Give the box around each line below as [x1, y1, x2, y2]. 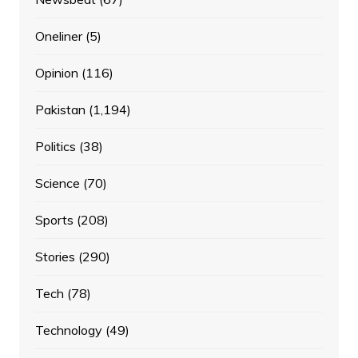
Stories [34, 249, 75, 265]
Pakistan [34, 101, 86, 118]
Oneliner [34, 28, 82, 45]
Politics [34, 138, 76, 155]
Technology [34, 322, 102, 339]
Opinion [34, 65, 78, 82]
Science [34, 175, 80, 192]
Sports [34, 212, 74, 229]
